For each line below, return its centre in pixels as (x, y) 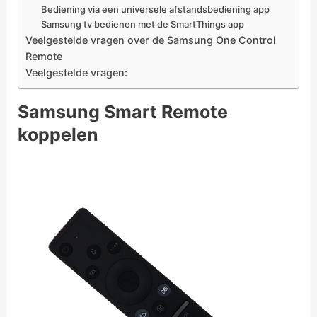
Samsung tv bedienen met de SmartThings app (143, 24)
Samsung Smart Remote (122, 112)
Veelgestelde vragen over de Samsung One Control (150, 40)
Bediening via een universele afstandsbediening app (156, 10)
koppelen (58, 135)
